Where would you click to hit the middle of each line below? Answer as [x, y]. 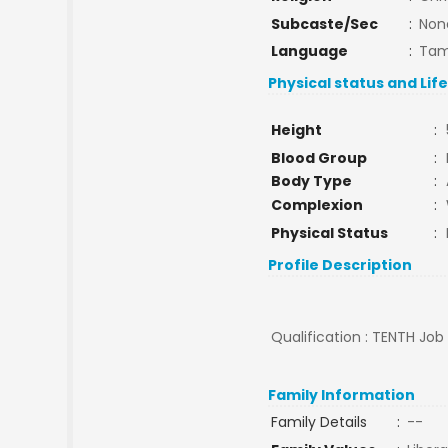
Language [309, 51]
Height [296, 130]
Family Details [318, 422]
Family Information [342, 395]
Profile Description [340, 265]
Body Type [311, 181]
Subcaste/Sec [324, 24]
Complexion [316, 205]
